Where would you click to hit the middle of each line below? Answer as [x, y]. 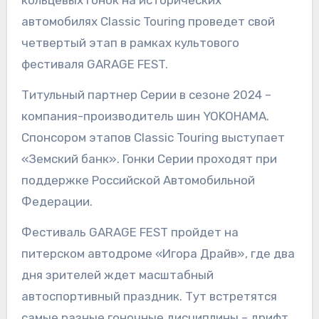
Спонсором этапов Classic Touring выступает [153, 138]
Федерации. [57, 202]
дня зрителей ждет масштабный [117, 275]
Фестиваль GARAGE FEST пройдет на [130, 232]
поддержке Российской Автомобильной [138, 181]
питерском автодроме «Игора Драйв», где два [158, 254]
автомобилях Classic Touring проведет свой [148, 22]
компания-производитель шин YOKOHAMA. [145, 116]
